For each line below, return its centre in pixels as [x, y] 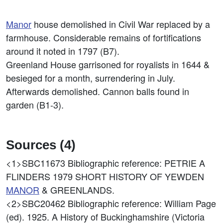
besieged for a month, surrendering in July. [91, 78]
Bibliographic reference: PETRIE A [136, 163]
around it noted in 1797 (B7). [63, 51]
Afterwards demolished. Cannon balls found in [98, 91]
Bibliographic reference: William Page [142, 203]
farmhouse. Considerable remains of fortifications [104, 37]
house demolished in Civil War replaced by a [121, 24]
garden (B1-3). [35, 105]
